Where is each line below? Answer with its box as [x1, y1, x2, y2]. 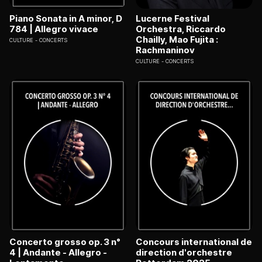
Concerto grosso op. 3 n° [9, 236, 120, 248]
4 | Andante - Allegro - [9, 247, 107, 258]
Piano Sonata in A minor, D [9, 12, 122, 24]
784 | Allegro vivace [9, 23, 98, 35]
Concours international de [136, 236, 252, 248]
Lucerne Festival [136, 12, 209, 24]
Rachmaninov [136, 44, 195, 56]
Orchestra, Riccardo [136, 23, 226, 35]
